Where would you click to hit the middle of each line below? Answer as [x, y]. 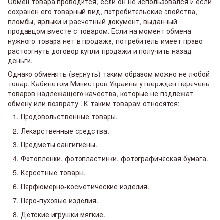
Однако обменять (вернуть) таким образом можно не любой [109, 74]
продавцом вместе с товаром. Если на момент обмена [99, 31]
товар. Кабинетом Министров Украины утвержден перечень [109, 84]
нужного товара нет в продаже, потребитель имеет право [105, 41]
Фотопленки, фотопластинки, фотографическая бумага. [114, 158]
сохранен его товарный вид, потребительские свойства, [103, 12]
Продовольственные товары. [69, 117]
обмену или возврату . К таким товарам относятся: [94, 103]
